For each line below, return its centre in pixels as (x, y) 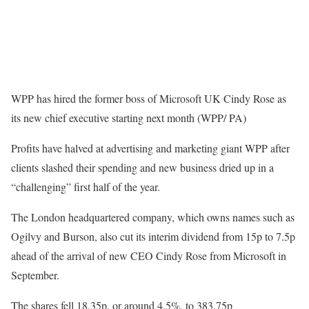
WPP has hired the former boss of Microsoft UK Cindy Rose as (149, 99)
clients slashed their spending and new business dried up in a (142, 168)
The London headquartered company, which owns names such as (153, 217)
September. (35, 275)
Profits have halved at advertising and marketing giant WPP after (150, 148)
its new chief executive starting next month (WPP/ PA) (129, 118)
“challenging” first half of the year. (86, 187)
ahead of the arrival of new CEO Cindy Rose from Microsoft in (149, 256)
